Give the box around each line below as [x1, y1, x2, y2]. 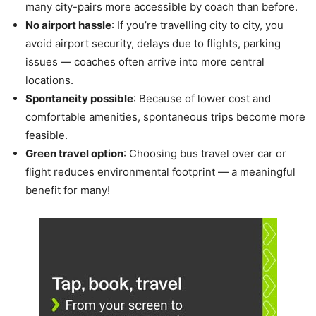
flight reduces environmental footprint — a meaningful [25, 164, 296, 178]
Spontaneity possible [25, 91, 133, 105]
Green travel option [25, 146, 123, 160]
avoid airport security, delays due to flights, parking [25, 36, 281, 50]
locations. [25, 73, 73, 87]
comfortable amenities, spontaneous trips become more [25, 109, 305, 123]
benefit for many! [25, 183, 110, 197]
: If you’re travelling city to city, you [111, 18, 284, 32]
